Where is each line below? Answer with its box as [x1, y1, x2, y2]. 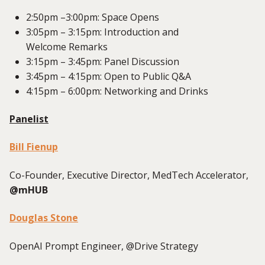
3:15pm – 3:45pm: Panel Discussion [26, 54, 179, 68]
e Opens [122, 10, 159, 24]
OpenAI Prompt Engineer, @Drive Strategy [9, 239, 198, 253]
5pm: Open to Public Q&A [80, 69, 191, 83]
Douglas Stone [9, 211, 78, 225]
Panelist [9, 112, 49, 125]
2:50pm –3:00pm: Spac [26, 10, 122, 24]
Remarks [66, 40, 108, 53]
